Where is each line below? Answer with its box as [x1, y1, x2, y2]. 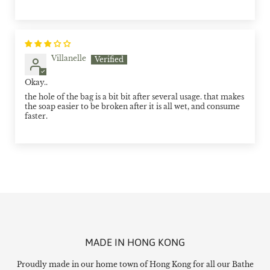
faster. [25, 111, 48, 121]
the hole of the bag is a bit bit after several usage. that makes [25, 92, 244, 102]
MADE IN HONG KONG [85, 236, 185, 248]
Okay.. [25, 78, 48, 87]
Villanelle [51, 54, 86, 63]
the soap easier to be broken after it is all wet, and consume [25, 102, 240, 111]
